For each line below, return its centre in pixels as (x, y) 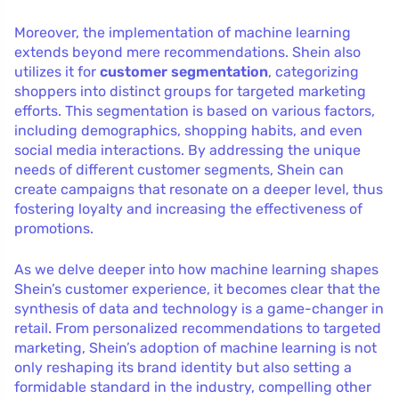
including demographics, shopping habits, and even (188, 130)
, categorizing (313, 71)
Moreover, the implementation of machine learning (183, 32)
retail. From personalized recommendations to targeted (198, 328)
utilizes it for (57, 71)
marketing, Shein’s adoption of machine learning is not (195, 347)
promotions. (54, 228)
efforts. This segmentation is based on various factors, (195, 110)
